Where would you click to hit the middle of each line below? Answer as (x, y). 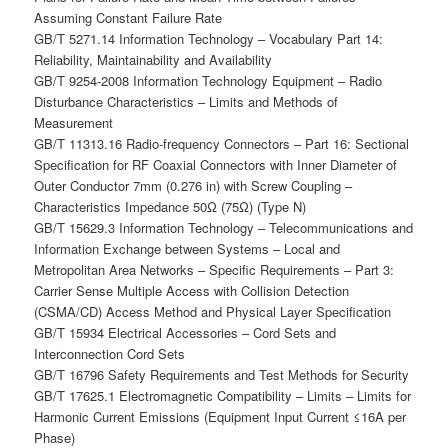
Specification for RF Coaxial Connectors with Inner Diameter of (216, 165)
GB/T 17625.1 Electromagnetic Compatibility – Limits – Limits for (223, 396)
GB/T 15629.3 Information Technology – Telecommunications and (224, 228)
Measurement (74, 123)
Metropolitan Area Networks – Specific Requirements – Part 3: (214, 270)
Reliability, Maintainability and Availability (153, 60)
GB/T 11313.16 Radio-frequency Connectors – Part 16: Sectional (222, 144)
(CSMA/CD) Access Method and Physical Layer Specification (213, 312)
